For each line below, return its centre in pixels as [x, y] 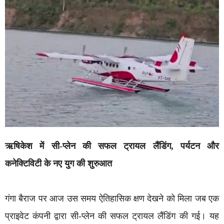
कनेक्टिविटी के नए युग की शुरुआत [58, 163]
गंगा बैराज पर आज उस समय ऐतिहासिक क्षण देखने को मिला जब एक [112, 198]
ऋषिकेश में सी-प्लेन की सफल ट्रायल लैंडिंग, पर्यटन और [112, 146]
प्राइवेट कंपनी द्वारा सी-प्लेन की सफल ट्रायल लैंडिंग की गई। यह [112, 216]
